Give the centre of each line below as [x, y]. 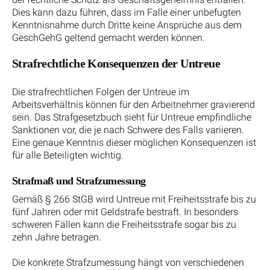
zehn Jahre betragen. [57, 237]
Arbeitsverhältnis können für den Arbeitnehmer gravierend [133, 105]
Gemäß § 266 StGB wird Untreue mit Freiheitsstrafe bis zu [134, 199]
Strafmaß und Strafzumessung [79, 181]
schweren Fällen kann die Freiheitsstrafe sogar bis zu [124, 225]
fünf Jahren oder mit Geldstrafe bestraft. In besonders [125, 212]
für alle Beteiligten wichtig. [68, 155]
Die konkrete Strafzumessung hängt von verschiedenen [128, 263]
